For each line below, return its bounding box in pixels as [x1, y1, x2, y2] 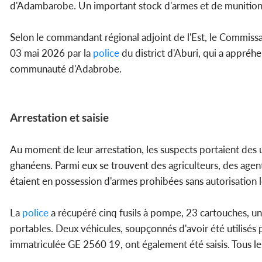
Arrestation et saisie [10, 111, 109, 125]
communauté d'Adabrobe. [10, 63, 122, 75]
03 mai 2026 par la [10, 47, 91, 60]
